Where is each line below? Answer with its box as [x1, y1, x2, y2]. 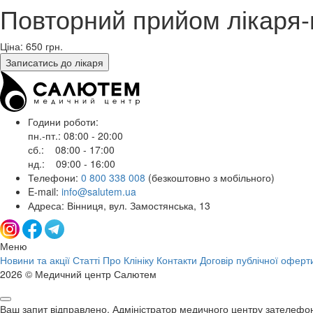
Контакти [156, 253, 197, 268]
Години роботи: [28, 115, 99, 129]
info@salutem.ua [61, 184, 136, 199]
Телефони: [28, 170, 81, 185]
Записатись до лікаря [6, 54, 103, 69]
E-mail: [28, 184, 61, 199]
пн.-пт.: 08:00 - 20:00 [28, 129, 123, 143]
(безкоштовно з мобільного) [148, 170, 275, 185]
